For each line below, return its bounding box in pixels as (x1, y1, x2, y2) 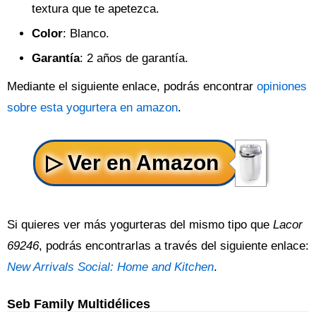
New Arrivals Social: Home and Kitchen (7, 260, 214, 274)
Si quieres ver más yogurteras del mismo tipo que (7, 218, 273, 231)
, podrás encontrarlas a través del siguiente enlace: (39, 239, 309, 253)
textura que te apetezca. (32, 2, 159, 16)
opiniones (257, 80, 307, 93)
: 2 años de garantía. (80, 51, 188, 65)
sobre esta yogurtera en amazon (7, 101, 178, 114)
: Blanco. (63, 27, 109, 40)
